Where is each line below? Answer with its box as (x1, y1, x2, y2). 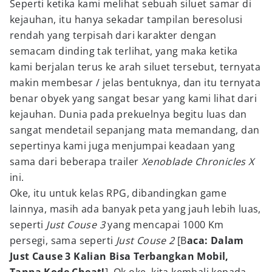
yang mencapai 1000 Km (105, 218, 224, 231)
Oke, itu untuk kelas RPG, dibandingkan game (10, 186, 227, 200)
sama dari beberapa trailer (10, 155, 141, 168)
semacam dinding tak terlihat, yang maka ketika (10, 44, 238, 58)
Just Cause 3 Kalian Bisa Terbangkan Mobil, (10, 250, 229, 263)
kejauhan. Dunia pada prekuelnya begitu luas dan (10, 107, 247, 121)
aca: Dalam (186, 234, 244, 247)
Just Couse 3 (46, 218, 106, 231)
